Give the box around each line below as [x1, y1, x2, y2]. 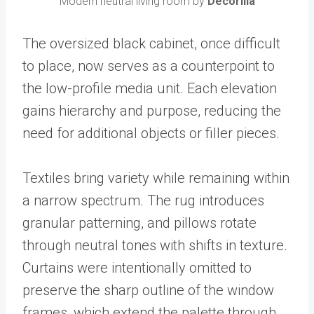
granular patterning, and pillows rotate [22, 214, 257, 231]
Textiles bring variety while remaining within [22, 169, 289, 186]
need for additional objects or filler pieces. [22, 124, 283, 142]
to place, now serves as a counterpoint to [22, 57, 275, 74]
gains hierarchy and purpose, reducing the [22, 102, 281, 119]
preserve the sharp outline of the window [22, 281, 274, 299]
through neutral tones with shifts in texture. [22, 236, 287, 254]
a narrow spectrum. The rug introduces [22, 191, 264, 209]
